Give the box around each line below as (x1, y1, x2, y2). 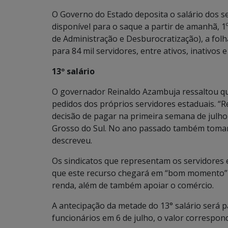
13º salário (52, 66, 95, 77)
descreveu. (52, 135, 92, 146)
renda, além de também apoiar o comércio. (52, 180, 214, 191)
